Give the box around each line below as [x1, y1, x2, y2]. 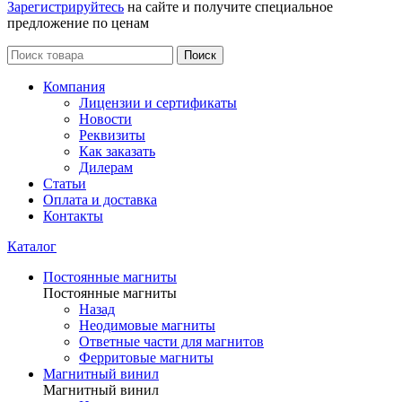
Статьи [43, 176, 86, 191]
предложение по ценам [7, 15, 149, 31]
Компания [43, 79, 105, 94]
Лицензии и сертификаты [79, 95, 237, 110]
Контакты [43, 208, 103, 223]
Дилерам [79, 160, 133, 175]
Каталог [7, 239, 57, 254]
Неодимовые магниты [79, 318, 215, 333]
